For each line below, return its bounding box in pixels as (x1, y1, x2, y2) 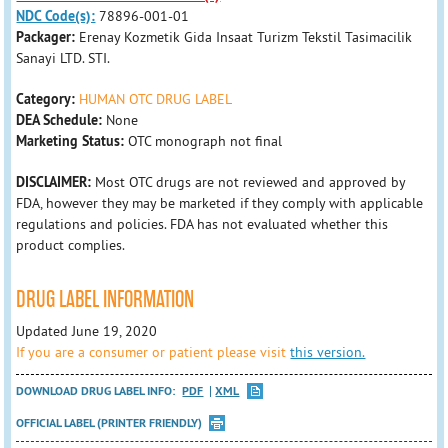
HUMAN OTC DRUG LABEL (79, 90, 233, 108)
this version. (290, 342, 366, 361)
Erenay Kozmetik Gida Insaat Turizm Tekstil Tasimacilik (79, 28, 413, 46)
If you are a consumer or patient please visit (16, 342, 291, 361)
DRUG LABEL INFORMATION (16, 286, 195, 314)
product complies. (16, 236, 126, 254)
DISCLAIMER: (16, 173, 92, 191)
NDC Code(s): (16, 7, 96, 25)
